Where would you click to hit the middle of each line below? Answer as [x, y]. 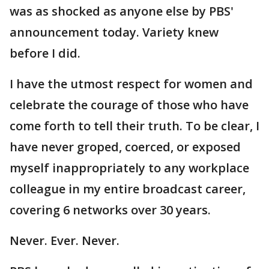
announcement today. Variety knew [114, 32]
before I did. [45, 53]
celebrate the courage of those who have [129, 105]
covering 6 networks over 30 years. [110, 210]
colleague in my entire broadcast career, [128, 189]
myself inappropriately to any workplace [129, 168]
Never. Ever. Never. [65, 241]
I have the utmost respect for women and [131, 84]
